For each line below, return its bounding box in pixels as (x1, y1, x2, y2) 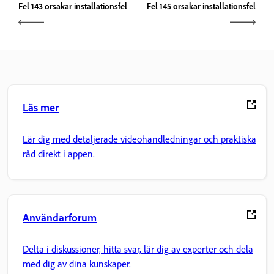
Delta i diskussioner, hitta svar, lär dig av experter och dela (23, 243, 253, 256)
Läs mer (23, 100, 59, 114)
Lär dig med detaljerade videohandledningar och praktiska (23, 133, 256, 146)
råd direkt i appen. (23, 147, 95, 160)
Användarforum (23, 210, 97, 224)
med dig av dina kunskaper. (23, 257, 131, 270)
